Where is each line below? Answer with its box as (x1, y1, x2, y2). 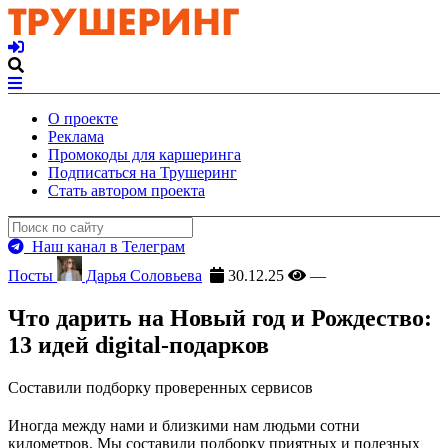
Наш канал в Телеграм (24, 238, 185, 255)
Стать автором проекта (48, 182, 205, 199)
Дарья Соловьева (82, 267, 202, 284)
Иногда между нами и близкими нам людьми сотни (8, 416, 360, 434)
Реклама (48, 128, 104, 145)
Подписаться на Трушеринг (48, 164, 237, 181)
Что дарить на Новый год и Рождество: (8, 304, 432, 331)
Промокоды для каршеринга (48, 146, 241, 163)
